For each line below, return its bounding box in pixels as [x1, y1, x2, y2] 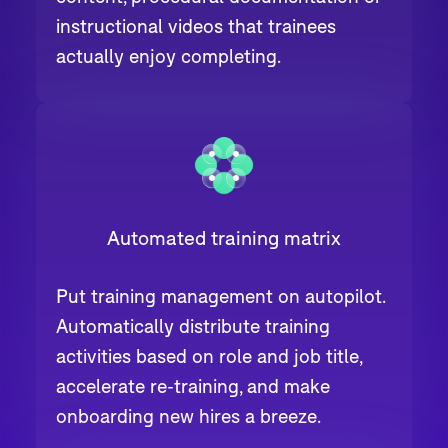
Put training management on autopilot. [56, 283, 386, 307]
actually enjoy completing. [56, 43, 282, 67]
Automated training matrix [107, 225, 341, 249]
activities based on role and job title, [56, 343, 363, 367]
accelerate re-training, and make [56, 373, 331, 397]
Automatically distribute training [56, 313, 331, 337]
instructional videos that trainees [56, 13, 337, 37]
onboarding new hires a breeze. [56, 403, 322, 427]
